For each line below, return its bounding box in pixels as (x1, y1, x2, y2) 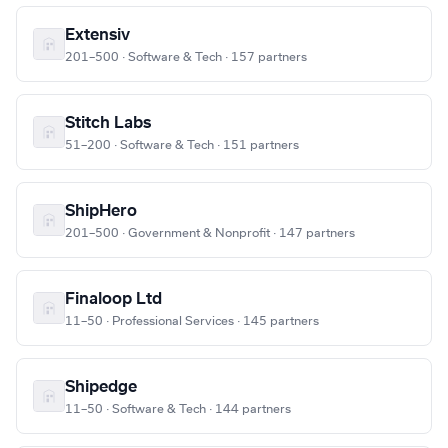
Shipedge (65, 379, 137, 396)
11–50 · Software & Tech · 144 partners (65, 403, 291, 416)
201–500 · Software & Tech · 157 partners (65, 51, 307, 64)
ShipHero (65, 203, 137, 220)
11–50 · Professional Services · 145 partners (65, 315, 319, 328)
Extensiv (65, 27, 130, 44)
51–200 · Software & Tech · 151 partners (65, 139, 299, 152)
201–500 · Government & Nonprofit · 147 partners (65, 227, 355, 240)
